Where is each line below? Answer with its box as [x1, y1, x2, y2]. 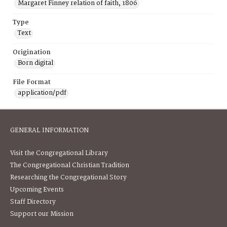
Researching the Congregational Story [10, 172, 127, 183]
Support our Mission [10, 209, 73, 219]
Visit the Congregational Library [10, 148, 108, 159]
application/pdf [18, 88, 66, 98]
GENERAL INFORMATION [10, 125, 89, 136]
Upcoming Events [10, 184, 64, 195]
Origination [13, 47, 51, 58]
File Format [13, 77, 51, 88]
